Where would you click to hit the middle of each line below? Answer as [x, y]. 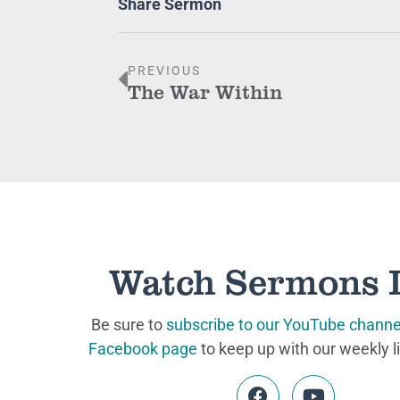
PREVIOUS [164, 71]
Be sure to [128, 324]
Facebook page [142, 348]
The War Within [205, 91]
